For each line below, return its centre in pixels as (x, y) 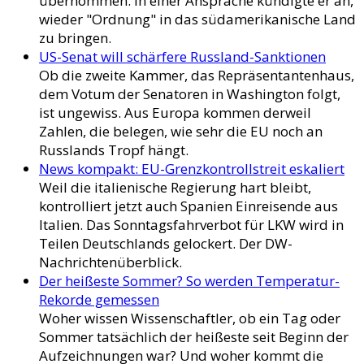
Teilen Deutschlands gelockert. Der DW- (166, 244)
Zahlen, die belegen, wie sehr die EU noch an (181, 132)
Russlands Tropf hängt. (114, 150)
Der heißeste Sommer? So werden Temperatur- (189, 281)
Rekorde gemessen (99, 300)
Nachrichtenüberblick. (110, 262)
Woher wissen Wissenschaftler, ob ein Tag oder (190, 318)
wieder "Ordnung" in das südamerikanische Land (197, 19)
